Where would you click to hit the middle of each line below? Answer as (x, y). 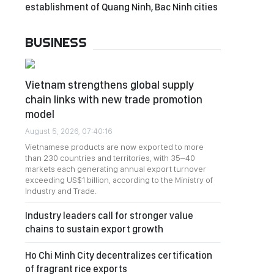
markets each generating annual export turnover (116, 169)
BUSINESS (56, 42)
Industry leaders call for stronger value (109, 216)
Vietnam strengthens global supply (109, 85)
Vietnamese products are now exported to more (114, 147)
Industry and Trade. (61, 191)
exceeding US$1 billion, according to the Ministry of (119, 180)
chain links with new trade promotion (114, 99)
